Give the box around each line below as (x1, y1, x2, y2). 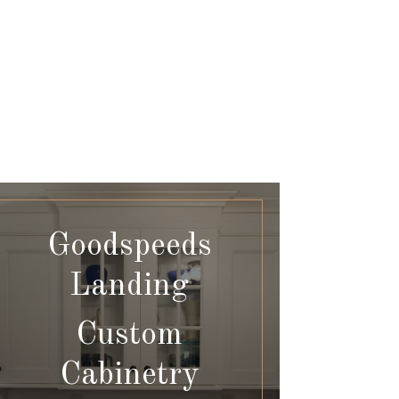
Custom (76, 320, 183, 353)
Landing (69, 271, 190, 304)
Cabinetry (59, 360, 199, 393)
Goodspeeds (46, 231, 212, 264)
